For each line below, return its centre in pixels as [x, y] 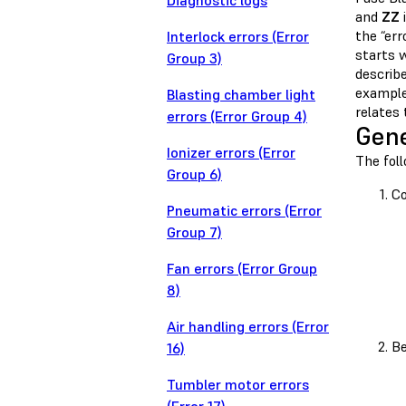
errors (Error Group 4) [237, 116]
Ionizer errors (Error [231, 153]
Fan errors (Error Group [242, 269]
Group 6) [194, 174]
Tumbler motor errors [238, 385]
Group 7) [194, 232]
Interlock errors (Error [238, 37]
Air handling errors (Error [248, 327]
